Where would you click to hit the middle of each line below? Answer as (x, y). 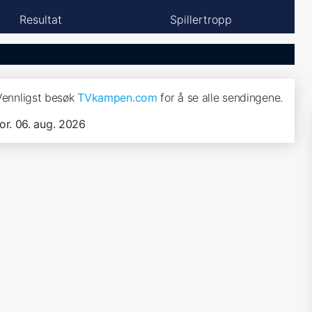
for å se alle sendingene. (220, 97)
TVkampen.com (117, 97)
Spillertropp (201, 19)
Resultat (40, 19)
